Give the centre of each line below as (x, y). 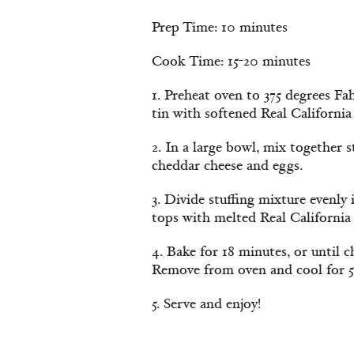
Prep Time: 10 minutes (220, 27)
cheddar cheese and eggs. (227, 165)
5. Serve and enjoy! (206, 303)
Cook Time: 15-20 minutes (231, 61)
